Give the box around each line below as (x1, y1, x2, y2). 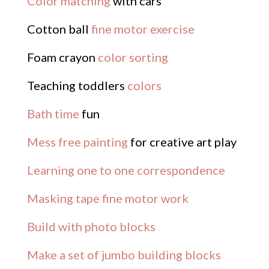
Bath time (26, 106, 79, 121)
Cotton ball (26, 21, 91, 36)
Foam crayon (26, 49, 98, 64)
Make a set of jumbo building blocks (26, 247, 221, 262)
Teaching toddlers (26, 77, 127, 92)
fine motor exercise (91, 21, 195, 36)
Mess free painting (26, 134, 128, 149)
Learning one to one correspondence (26, 162, 225, 177)
